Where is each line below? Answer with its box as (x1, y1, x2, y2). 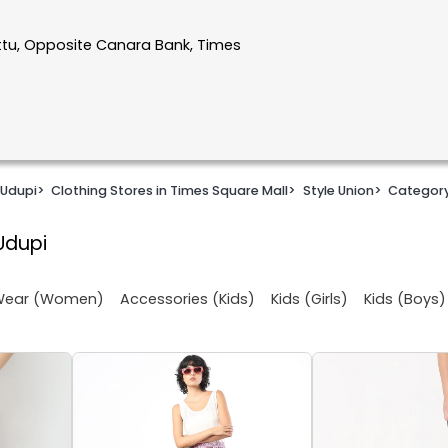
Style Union (302, 182, 374, 200)
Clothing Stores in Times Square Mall (51, 182, 289, 200)
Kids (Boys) (364, 288, 446, 309)
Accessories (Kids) (120, 288, 255, 309)
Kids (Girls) (271, 288, 348, 309)
